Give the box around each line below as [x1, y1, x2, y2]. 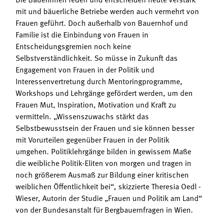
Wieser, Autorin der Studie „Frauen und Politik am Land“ [16, 192, 202, 203]
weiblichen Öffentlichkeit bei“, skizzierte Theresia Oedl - [16, 180, 201, 191]
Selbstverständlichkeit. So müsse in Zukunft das [16, 52, 178, 63]
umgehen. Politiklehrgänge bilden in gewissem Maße [16, 145, 191, 156]
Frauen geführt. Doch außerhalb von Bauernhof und [16, 17, 188, 28]
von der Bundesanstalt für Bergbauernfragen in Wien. [16, 203, 193, 215]
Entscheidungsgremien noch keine [16, 40, 131, 51]
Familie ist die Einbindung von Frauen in [16, 28, 148, 39]
